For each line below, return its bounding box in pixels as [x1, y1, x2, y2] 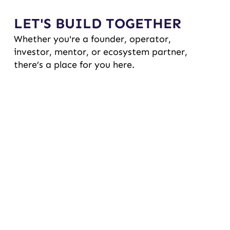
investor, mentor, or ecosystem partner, [13, 46, 187, 58]
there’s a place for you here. [13, 59, 135, 71]
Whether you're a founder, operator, [13, 33, 171, 45]
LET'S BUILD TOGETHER [13, 15, 181, 32]
